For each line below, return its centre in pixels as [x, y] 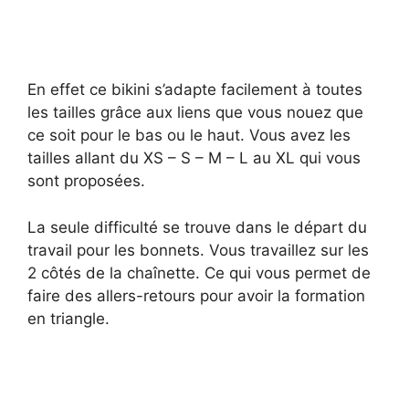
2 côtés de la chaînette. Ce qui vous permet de [199, 273]
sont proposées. [86, 181]
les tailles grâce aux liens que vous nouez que [195, 113]
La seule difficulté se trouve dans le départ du [197, 227]
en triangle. [68, 318]
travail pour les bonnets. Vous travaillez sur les [198, 250]
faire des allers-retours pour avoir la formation [196, 295]
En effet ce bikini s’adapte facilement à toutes [195, 90]
